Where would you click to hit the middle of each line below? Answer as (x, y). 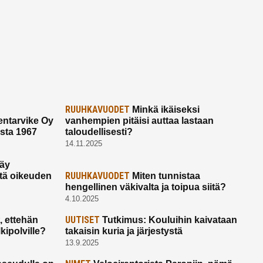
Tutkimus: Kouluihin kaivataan (168, 220)
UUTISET (82, 220)
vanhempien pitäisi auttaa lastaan (139, 120)
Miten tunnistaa (165, 176)
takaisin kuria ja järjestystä (124, 231)
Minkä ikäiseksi (164, 109)
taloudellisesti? (99, 131)
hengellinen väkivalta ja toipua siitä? (145, 187)
